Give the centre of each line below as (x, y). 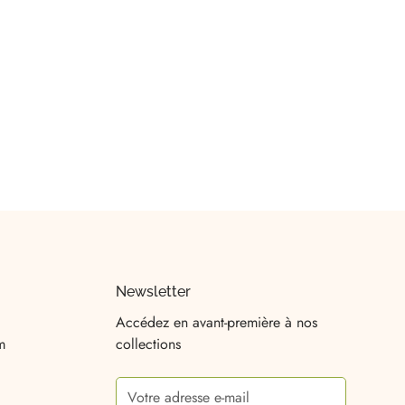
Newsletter (153, 291)
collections (148, 344)
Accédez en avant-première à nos (216, 322)
